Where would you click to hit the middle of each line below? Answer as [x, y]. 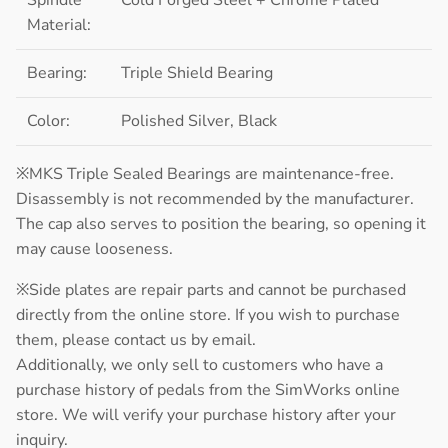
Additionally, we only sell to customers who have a [199, 364]
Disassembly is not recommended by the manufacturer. [215, 198]
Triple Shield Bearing [197, 72]
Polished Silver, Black [199, 120]
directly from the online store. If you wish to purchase [208, 314]
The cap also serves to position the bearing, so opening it [221, 223]
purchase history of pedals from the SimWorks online [208, 389]
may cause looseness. [94, 248]
